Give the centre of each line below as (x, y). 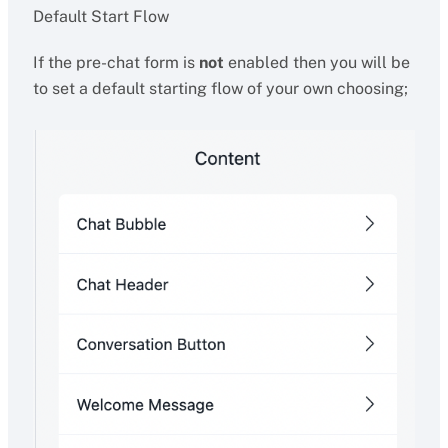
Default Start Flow (100, 17)
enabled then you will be (316, 63)
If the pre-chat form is (115, 63)
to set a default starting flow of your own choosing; (220, 89)
